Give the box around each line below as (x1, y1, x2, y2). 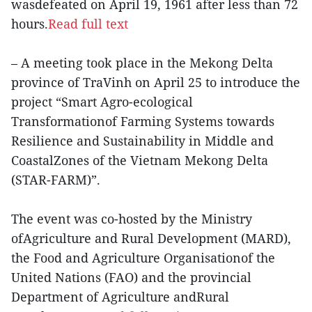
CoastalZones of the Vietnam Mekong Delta (11, 151, 268, 169)
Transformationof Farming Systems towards (11, 112, 274, 130)
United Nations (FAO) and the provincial (11, 268, 251, 286)
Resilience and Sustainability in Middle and (11, 132, 274, 149)
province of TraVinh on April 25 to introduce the (11, 73, 300, 91)
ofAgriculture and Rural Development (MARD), (11, 229, 291, 247)
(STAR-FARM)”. (11, 171, 100, 188)
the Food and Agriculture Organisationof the (11, 249, 275, 266)
